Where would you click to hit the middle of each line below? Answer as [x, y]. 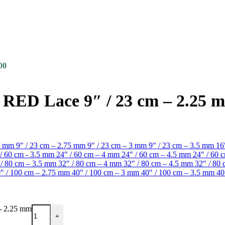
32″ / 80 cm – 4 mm [91, 163]
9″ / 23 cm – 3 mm [118, 145]
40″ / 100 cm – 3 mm [106, 172]
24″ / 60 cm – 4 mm [89, 154]
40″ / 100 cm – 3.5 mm [179, 172]
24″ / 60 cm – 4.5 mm [157, 154]
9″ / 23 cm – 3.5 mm [182, 145]
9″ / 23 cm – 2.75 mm [52, 145]
